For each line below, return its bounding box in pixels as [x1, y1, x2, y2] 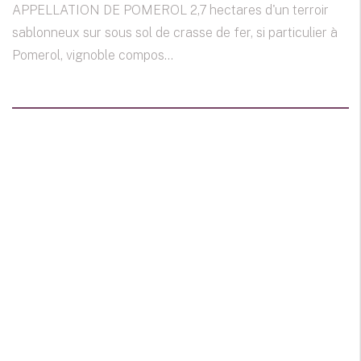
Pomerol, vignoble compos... [12, 48, 173, 64]
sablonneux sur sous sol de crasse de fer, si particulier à [12, 25, 338, 41]
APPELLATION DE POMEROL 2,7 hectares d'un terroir [12, 2, 329, 19]
